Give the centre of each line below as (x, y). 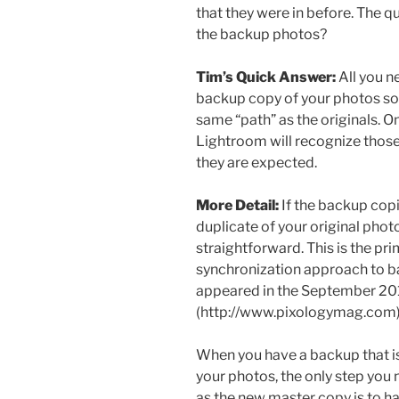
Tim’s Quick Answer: (266, 77)
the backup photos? (261, 35)
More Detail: (237, 206)
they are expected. (256, 163)
